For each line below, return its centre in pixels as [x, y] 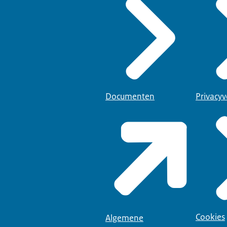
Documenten [130, 97]
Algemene [124, 218]
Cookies [210, 217]
